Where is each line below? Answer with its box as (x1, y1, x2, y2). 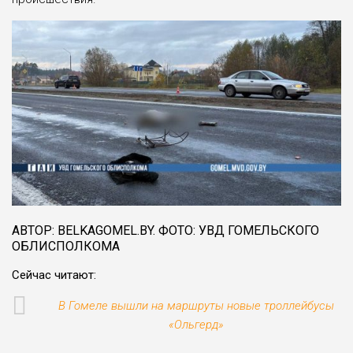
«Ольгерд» (169, 317, 224, 332)
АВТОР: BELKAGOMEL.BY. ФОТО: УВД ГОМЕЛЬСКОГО (12, 222, 319, 238)
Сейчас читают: (12, 267, 96, 282)
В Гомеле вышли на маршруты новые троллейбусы (58, 298, 334, 313)
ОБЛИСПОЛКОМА (12, 238, 120, 254)
